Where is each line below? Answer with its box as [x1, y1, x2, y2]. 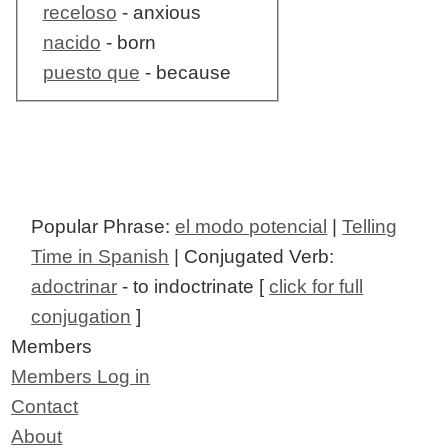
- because [139, 62, 231, 84]
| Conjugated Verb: [169, 246, 335, 268]
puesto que [42, 62, 140, 84]
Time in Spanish [31, 246, 170, 268]
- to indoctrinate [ [117, 276, 270, 298]
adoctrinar [31, 276, 118, 298]
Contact [11, 396, 79, 418]
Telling [342, 216, 398, 238]
